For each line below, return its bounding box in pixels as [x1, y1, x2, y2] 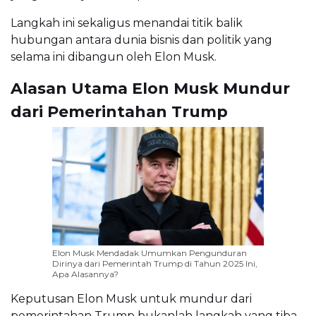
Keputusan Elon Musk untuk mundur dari [11, 292, 252, 306]
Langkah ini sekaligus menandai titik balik [11, 16, 243, 30]
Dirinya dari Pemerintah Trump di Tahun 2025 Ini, [52, 258, 257, 269]
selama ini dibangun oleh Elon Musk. [11, 49, 217, 63]
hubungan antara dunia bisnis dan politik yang [11, 32, 272, 47]
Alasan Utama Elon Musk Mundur [11, 78, 290, 98]
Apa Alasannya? [52, 269, 119, 280]
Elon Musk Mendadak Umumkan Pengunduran [52, 248, 247, 259]
